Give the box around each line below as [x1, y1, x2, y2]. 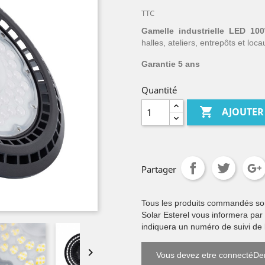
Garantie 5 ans [141, 59, 200, 69]
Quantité [141, 84, 177, 96]
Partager [141, 163, 176, 175]
